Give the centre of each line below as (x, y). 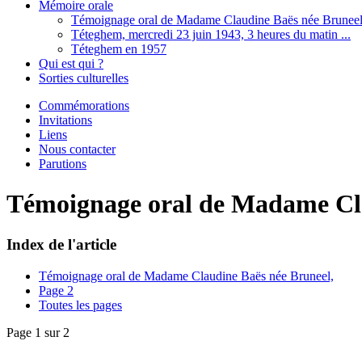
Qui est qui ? (71, 64)
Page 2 (56, 291)
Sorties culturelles (84, 78)
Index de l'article (61, 245)
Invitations (65, 120)
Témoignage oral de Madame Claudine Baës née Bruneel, (186, 276)
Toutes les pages (80, 305)
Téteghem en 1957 (119, 49)
